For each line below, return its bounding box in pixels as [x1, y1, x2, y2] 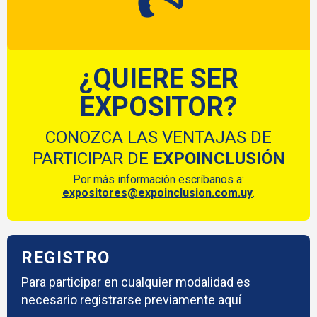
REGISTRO [21, 247, 110, 267]
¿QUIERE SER [79, 62, 238, 94]
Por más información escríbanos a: [73, 172, 244, 186]
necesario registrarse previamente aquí [21, 292, 241, 307]
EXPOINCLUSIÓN [152, 148, 285, 168]
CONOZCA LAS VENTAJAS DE [45, 127, 272, 147]
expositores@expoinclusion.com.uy [62, 185, 253, 200]
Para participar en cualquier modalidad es [21, 274, 250, 289]
